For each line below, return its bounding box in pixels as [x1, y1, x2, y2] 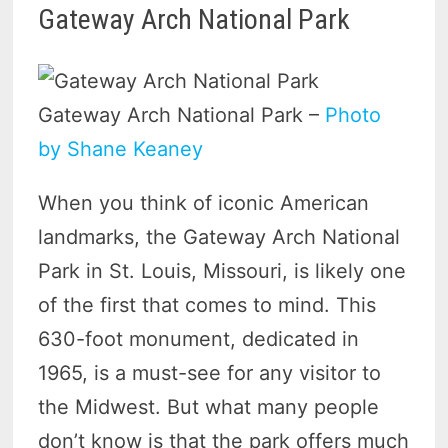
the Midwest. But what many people [38, 395, 380, 420]
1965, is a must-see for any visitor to [38, 361, 382, 386]
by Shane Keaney [38, 137, 204, 162]
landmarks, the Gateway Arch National [38, 225, 401, 250]
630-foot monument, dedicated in [38, 327, 360, 352]
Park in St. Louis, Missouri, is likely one [38, 259, 407, 284]
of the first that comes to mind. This [38, 293, 377, 318]
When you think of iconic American [38, 191, 370, 216]
